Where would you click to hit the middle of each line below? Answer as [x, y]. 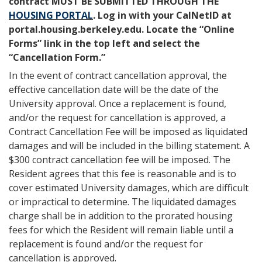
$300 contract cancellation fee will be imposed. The [120, 160]
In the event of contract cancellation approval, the [118, 75]
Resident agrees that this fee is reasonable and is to [123, 174]
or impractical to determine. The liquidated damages [123, 202]
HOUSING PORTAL [51, 15]
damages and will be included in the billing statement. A [129, 146]
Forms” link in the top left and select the [104, 43]
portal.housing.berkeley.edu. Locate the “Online [122, 29]
